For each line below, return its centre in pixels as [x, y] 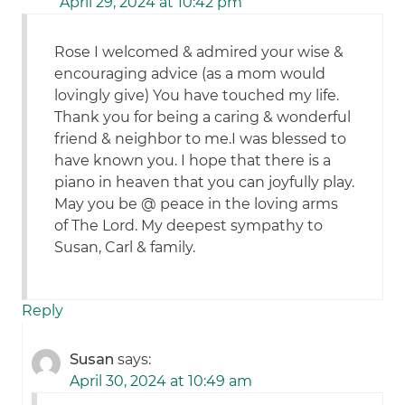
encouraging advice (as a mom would [190, 74]
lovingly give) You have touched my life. [197, 96]
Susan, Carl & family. [125, 248]
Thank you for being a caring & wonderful [203, 118]
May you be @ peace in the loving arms [197, 204]
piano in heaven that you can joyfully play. [205, 183]
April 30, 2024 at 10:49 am [161, 381]
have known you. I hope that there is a [193, 161]
